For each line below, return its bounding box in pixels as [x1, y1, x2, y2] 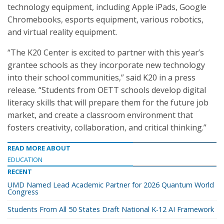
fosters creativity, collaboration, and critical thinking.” [7, 122, 206, 133]
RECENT [7, 167, 32, 176]
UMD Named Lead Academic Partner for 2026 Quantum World [7, 180, 214, 189]
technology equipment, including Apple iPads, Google [7, 1, 206, 12]
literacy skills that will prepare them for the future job [7, 97, 208, 108]
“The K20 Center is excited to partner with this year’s [7, 47, 204, 58]
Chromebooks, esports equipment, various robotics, [7, 14, 203, 25]
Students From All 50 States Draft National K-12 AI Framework [7, 204, 214, 214]
